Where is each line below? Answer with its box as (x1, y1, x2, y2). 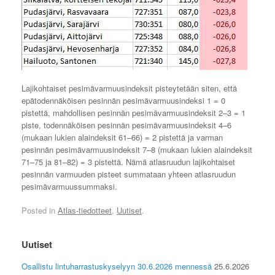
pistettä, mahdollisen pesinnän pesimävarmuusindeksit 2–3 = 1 (21, 106, 246, 118)
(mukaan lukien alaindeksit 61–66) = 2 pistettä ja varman (21, 131, 223, 143)
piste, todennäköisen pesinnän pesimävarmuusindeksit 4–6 (21, 118, 231, 131)
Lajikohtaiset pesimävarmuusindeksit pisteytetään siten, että (21, 82, 237, 94)
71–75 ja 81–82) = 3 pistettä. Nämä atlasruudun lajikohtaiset (21, 155, 235, 168)
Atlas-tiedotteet (58, 204, 112, 216)
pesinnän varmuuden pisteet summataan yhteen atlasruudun (21, 168, 236, 180)
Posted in (21, 204, 58, 216)
